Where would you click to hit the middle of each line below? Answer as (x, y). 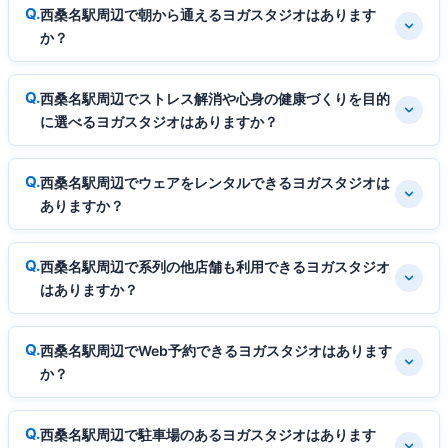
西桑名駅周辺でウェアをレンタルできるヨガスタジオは (215, 183)
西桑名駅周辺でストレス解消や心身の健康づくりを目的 (215, 99)
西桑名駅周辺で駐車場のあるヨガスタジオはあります (208, 435)
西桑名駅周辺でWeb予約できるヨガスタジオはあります (216, 351)
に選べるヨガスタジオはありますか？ (159, 122)
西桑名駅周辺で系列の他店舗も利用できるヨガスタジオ (215, 267)
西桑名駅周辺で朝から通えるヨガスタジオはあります (208, 15)
